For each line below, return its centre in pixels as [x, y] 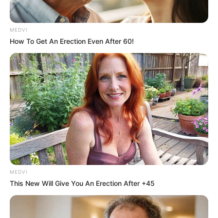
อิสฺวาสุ [138, 162]
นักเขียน [138, 143]
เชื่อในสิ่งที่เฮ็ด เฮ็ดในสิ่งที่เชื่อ [138, 174]
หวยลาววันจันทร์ [107, 110]
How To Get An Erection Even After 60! [72, 41]
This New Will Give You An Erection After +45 [82, 183]
